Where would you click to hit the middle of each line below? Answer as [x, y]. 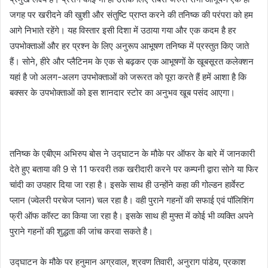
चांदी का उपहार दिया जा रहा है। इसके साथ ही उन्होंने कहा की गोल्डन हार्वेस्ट [127, 185]
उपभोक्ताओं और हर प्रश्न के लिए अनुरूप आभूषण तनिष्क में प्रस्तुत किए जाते [129, 46]
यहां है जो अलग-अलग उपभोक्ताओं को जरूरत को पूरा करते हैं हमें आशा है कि [128, 77]
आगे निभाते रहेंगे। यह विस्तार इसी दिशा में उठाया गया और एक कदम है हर [123, 31]
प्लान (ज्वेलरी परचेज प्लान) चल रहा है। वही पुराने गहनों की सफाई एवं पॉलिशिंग [132, 200]
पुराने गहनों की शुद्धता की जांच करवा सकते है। [81, 232]
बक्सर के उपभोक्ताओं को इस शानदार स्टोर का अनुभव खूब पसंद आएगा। [122, 93]
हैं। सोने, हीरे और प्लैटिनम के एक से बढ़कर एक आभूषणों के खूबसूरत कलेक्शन [132, 62]
